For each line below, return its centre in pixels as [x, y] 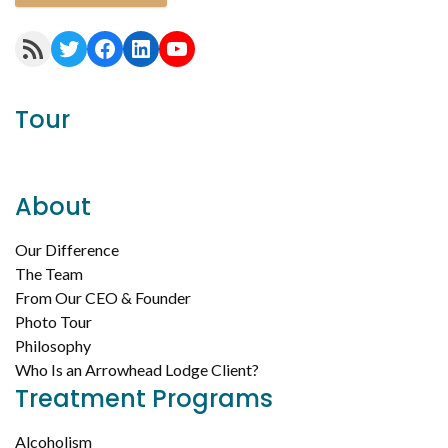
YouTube [170, 47]
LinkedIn [135, 47]
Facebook [98, 47]
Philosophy [53, 345]
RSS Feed [27, 47]
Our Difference [67, 249]
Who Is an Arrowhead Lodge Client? [137, 369]
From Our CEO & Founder [103, 297]
